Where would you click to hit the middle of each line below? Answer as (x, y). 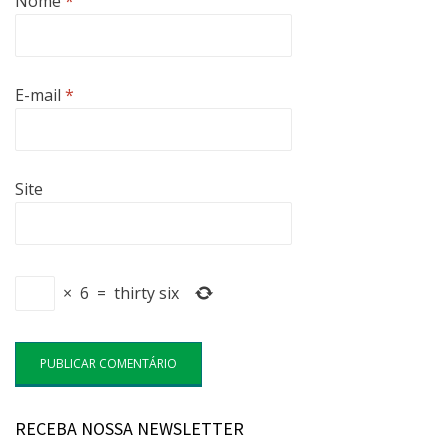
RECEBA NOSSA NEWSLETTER (129, 428)
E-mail (40, 94)
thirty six (146, 293)
